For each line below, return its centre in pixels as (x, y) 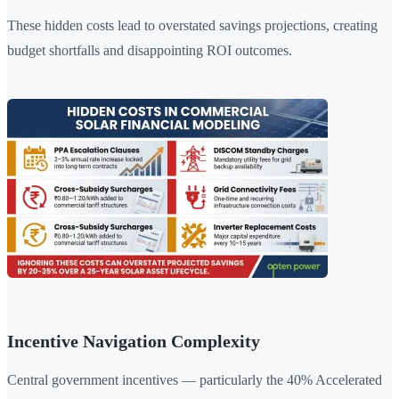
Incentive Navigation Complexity (134, 342)
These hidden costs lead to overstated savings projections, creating (192, 26)
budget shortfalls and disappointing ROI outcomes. (150, 51)
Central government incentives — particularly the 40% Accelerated (195, 380)
